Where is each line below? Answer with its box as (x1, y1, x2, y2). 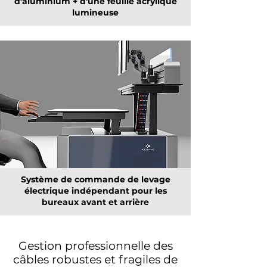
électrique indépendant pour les (24, 185, 167, 196)
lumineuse (72, 7, 119, 18)
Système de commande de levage (20, 174, 170, 185)
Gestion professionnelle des (18, 239, 173, 253)
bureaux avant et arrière (42, 197, 149, 207)
